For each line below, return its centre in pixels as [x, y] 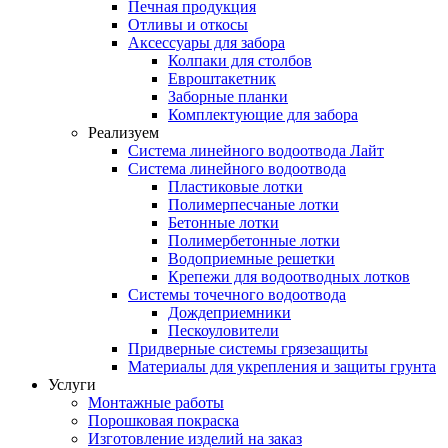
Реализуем [123, 132]
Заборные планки [228, 96]
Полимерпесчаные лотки [253, 204]
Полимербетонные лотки [254, 240]
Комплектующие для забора [263, 114]
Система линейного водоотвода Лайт [256, 150]
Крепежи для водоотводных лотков [289, 276]
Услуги [72, 384]
